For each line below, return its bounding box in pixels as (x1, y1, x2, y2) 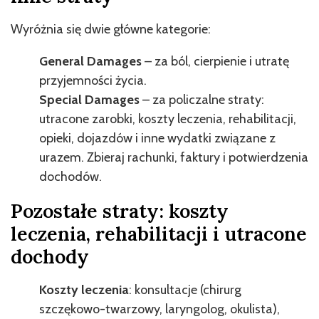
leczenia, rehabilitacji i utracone (11, 221, 307, 246)
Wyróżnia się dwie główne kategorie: (11, 21, 211, 37)
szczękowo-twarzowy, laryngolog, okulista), (39, 300, 280, 317)
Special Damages (39, 91, 142, 108)
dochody (11, 244, 89, 268)
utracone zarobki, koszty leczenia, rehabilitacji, (39, 110, 296, 127)
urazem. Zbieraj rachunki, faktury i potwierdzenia (39, 149, 308, 165)
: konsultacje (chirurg (129, 281, 241, 298)
